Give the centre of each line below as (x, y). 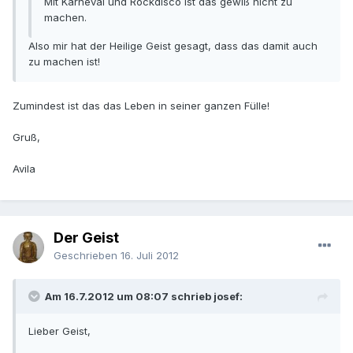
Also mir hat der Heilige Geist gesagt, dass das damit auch (173, 46)
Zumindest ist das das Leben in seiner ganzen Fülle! (141, 106)
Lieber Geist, (59, 331)
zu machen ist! (64, 62)
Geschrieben (87, 256)
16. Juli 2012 (150, 256)
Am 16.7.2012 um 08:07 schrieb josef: (144, 297)
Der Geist (86, 238)
